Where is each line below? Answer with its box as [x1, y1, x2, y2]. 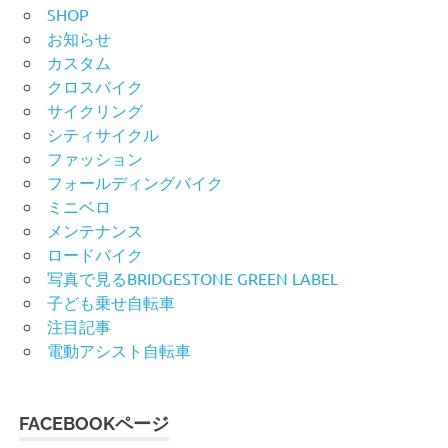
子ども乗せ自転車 [47, 292, 175, 313]
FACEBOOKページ [19, 413, 170, 435]
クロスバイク [47, 76, 143, 97]
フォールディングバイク [47, 172, 223, 193]
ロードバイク [47, 244, 143, 265]
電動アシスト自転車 [47, 340, 191, 361]
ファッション [47, 148, 143, 169]
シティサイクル [47, 124, 159, 145]
